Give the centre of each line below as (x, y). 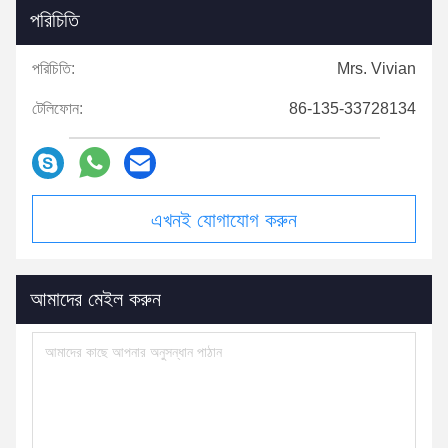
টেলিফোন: (57, 108)
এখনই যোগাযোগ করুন (224, 219)
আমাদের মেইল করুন (95, 298)
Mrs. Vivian (376, 68)
